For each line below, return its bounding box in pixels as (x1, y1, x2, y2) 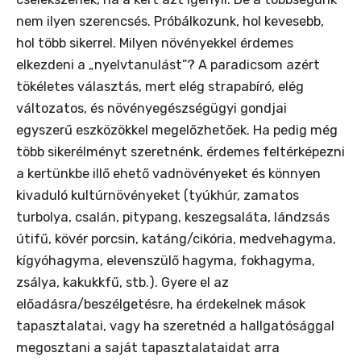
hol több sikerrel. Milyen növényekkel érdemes (16, 35, 293, 52)
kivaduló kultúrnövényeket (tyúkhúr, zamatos (16, 188, 299, 204)
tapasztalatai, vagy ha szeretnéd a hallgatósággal (16, 318, 334, 334)
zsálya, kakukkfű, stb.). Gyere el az (16, 275, 229, 291)
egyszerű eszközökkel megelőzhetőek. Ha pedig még (16, 122, 338, 139)
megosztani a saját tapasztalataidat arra (16, 340, 280, 356)
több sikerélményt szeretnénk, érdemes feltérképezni (16, 144, 345, 160)
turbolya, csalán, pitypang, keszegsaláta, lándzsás (16, 210, 330, 226)
